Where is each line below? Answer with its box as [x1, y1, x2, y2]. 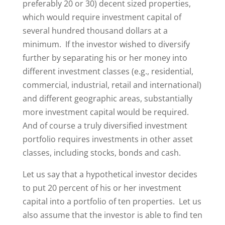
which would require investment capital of [22, 12, 181, 23]
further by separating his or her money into [22, 52, 187, 63]
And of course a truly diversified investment [22, 120, 187, 131]
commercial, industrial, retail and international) [22, 79, 201, 90]
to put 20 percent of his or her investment [22, 182, 181, 193]
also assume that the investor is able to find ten [22, 209, 202, 220]
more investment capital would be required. [22, 106, 191, 118]
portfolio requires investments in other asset [22, 134, 193, 145]
